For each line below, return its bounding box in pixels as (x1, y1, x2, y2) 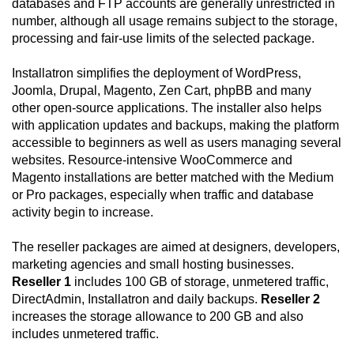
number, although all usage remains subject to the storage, (12, 14, 337, 28)
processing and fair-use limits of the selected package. (12, 32, 314, 46)
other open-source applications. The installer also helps (12, 101, 322, 115)
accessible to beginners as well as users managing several (12, 136, 341, 150)
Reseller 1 (12, 275, 71, 289)
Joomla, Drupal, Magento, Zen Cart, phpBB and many (12, 84, 311, 98)
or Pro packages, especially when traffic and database (12, 188, 314, 202)
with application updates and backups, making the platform (12, 119, 339, 133)
